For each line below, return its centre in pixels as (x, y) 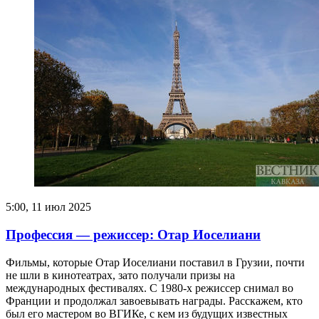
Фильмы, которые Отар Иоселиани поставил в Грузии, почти (155, 262)
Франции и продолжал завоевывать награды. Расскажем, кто (154, 300)
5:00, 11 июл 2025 (48, 207)
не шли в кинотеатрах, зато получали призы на (120, 275)
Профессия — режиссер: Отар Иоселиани (133, 234)
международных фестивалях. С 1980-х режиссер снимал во (150, 288)
